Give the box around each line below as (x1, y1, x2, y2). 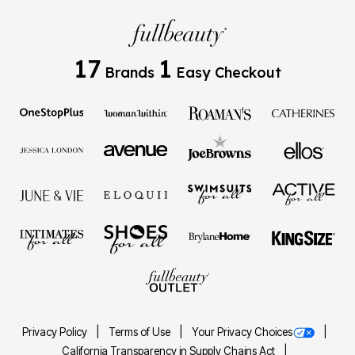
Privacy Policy (22, 325, 90, 338)
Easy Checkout (172, 63, 281, 82)
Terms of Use (109, 325, 173, 338)
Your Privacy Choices (192, 325, 292, 338)
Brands (101, 63, 158, 82)
